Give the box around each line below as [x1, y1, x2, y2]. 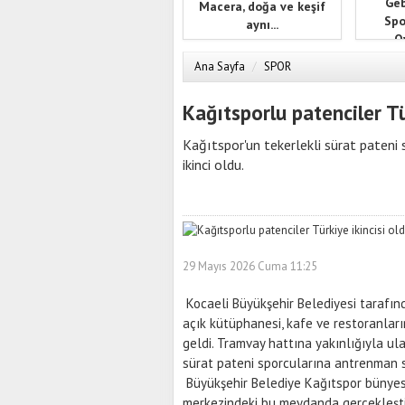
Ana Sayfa [194, 59, 245, 74]
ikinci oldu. [183, 155, 244, 174]
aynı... [245, 15, 278, 33]
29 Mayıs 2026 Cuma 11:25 [183, 258, 317, 274]
